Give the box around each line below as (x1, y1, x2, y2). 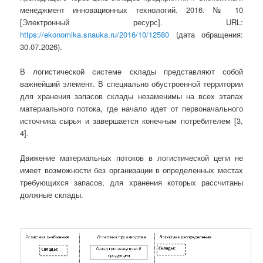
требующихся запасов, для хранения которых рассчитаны (20, 176, 243, 188)
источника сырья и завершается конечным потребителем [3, (20, 114, 243, 126)
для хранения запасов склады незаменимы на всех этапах (20, 90, 243, 102)
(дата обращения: (169, 28, 243, 40)
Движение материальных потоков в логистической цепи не (20, 151, 243, 163)
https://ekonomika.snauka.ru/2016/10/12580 (20, 28, 170, 40)
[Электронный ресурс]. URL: (20, 16, 243, 28)
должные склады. (20, 188, 84, 200)
